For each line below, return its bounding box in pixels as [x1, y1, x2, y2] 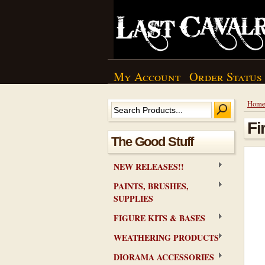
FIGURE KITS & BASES [114, 212, 205, 224]
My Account [114, 68, 180, 85]
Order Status [189, 68, 262, 85]
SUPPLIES [114, 192, 153, 205]
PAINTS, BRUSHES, [114, 180, 189, 192]
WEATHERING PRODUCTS [114, 231, 219, 244]
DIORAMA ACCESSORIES [114, 251, 214, 263]
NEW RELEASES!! [114, 160, 184, 173]
